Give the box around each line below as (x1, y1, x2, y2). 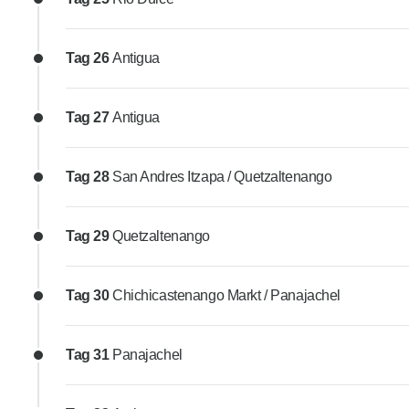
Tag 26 (66, 50, 112, 67)
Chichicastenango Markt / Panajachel (112, 288, 341, 304)
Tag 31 (66, 347, 112, 363)
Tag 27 (66, 110, 112, 126)
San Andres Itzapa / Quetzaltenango (112, 169, 332, 185)
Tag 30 (66, 288, 112, 304)
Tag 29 (66, 228, 112, 245)
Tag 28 (66, 169, 112, 185)
